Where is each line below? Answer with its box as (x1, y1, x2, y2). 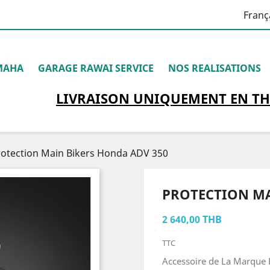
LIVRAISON (55, 89, 133, 107)
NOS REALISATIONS (168, 61, 261, 75)
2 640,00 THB (162, 213, 222, 226)
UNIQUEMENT (133, 89, 227, 107)
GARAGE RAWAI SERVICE (38, 61, 154, 75)
